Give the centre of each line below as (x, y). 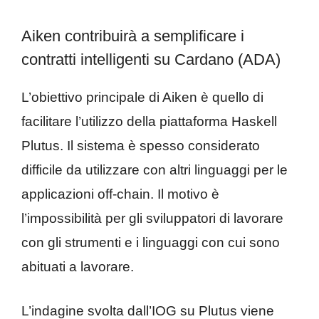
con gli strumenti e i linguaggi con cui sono (151, 242)
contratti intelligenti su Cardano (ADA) (151, 59)
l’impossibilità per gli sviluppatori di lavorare (152, 218)
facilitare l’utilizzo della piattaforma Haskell (149, 121)
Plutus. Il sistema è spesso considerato (141, 145)
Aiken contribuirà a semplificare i (133, 36)
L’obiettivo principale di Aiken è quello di (142, 97)
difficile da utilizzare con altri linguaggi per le (155, 169)
